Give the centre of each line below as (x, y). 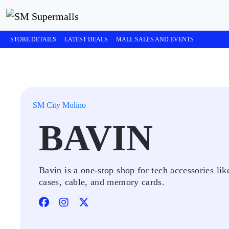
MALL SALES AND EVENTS (155, 39)
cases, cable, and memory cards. (102, 182)
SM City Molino (59, 105)
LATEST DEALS (86, 39)
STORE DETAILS (33, 39)
